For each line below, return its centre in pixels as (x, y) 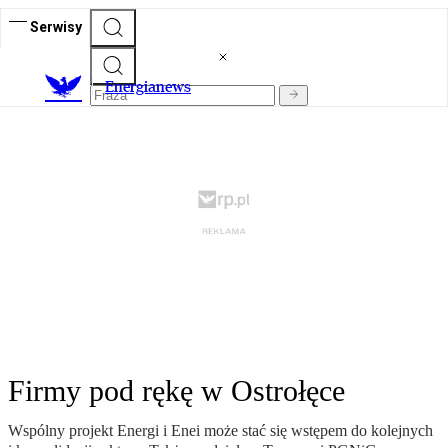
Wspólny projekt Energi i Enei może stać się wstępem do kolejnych (220, 431)
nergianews (152, 87)
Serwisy (56, 26)
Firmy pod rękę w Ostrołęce (176, 391)
